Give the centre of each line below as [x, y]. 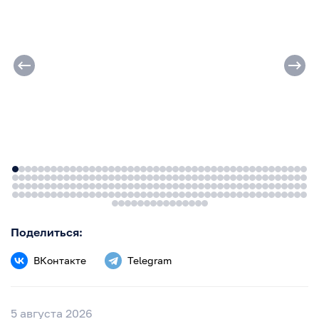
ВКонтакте [60, 260]
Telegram [150, 260]
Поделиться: [47, 232]
